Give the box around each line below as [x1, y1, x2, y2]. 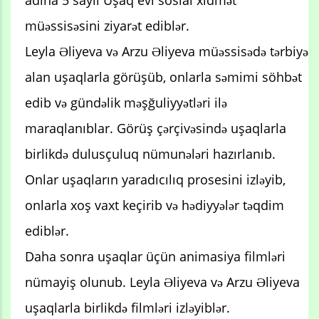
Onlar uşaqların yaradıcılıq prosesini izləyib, [25, 171, 286, 189]
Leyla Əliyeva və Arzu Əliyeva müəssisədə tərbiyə [25, 43, 308, 61]
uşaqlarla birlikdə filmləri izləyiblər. [25, 299, 230, 317]
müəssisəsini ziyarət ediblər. [25, 17, 189, 35]
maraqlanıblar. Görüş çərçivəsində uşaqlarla [25, 120, 286, 137]
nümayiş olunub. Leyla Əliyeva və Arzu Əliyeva [25, 273, 300, 291]
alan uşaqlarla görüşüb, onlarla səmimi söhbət [25, 68, 302, 86]
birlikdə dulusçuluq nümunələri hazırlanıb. [25, 145, 276, 163]
